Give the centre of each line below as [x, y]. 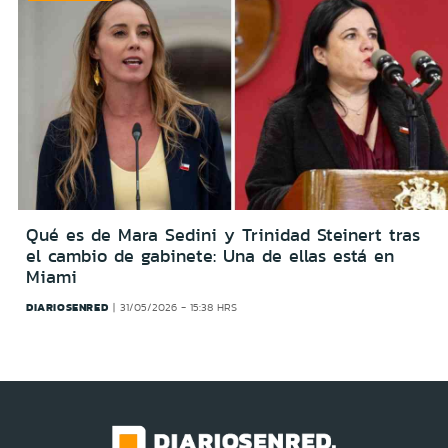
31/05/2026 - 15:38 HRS [178, 308]
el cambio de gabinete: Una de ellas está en [210, 256]
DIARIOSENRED [67, 307]
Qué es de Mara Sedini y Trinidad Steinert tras [223, 235]
